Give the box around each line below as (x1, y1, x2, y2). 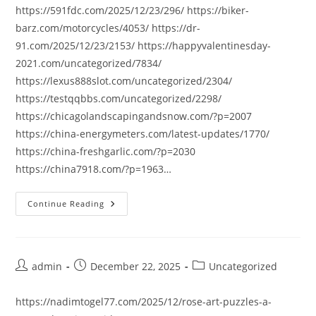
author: (15, 274, 50, 287)
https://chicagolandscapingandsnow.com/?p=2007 (16, 109, 253, 123)
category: (192, 274, 236, 287)
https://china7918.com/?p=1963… (16, 162, 172, 176)
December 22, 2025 (90, 260, 181, 273)
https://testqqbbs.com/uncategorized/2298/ (16, 92, 222, 105)
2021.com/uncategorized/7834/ (16, 56, 162, 70)
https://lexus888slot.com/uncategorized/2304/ (16, 74, 233, 87)
